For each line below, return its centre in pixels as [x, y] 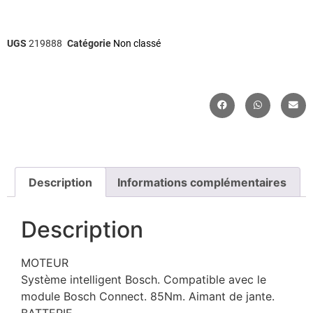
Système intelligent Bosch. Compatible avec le [144, 280]
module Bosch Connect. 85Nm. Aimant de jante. [148, 297]
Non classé [137, 43]
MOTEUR [45, 263]
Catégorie [89, 43]
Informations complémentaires [202, 182]
